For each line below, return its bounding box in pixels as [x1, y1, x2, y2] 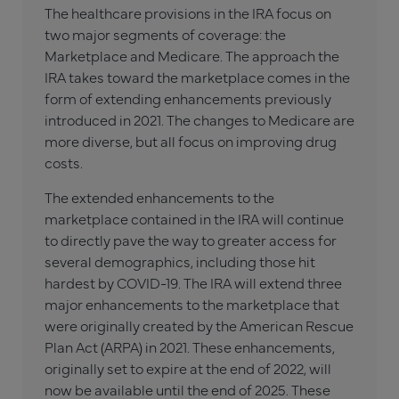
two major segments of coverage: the [45, 24, 286, 45]
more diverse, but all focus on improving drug [45, 131, 337, 151]
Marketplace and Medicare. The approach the [45, 45, 339, 66]
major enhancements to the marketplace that [45, 293, 339, 313]
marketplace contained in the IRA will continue [45, 208, 344, 228]
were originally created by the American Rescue [45, 314, 354, 335]
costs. [45, 152, 83, 173]
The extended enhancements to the [45, 186, 274, 207]
